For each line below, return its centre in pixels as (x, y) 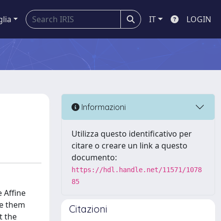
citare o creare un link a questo (129, 146)
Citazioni (88, 209)
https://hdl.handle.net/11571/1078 (137, 170)
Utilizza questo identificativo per (132, 134)
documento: (94, 157)
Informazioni (103, 107)
